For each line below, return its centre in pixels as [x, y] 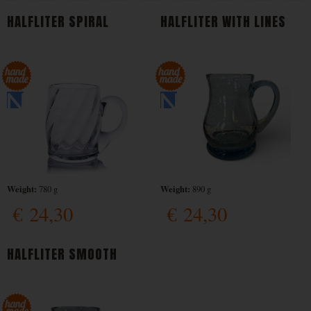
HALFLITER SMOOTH [62, 254]
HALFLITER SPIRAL [58, 22]
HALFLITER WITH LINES [224, 22]
